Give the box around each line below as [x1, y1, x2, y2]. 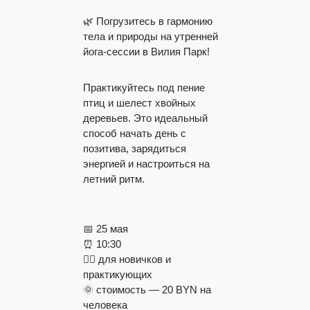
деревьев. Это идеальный [83, 112, 208, 124]
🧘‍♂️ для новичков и [83, 253, 171, 265]
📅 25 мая [83, 223, 128, 235]
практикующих [83, 268, 152, 280]
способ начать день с [83, 127, 186, 139]
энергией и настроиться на [83, 158, 210, 170]
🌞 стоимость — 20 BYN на [83, 284, 211, 295]
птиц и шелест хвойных [83, 97, 196, 109]
